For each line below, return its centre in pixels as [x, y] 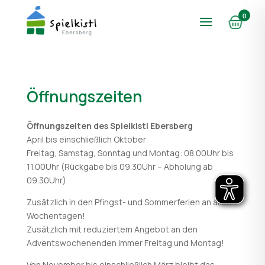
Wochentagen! [56, 216]
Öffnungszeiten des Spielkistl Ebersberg [109, 126]
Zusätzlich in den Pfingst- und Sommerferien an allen [129, 202]
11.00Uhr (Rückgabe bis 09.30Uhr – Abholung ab [119, 167]
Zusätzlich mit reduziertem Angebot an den [112, 229]
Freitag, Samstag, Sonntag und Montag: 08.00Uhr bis [130, 153]
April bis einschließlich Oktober [86, 139]
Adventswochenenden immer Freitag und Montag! [125, 243]
